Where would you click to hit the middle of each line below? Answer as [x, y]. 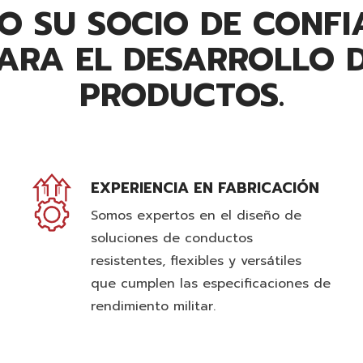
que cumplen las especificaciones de [211, 284]
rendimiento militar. [153, 306]
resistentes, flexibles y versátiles [196, 261]
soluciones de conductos [172, 238]
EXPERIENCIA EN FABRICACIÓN [205, 188]
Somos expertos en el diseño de [196, 216]
